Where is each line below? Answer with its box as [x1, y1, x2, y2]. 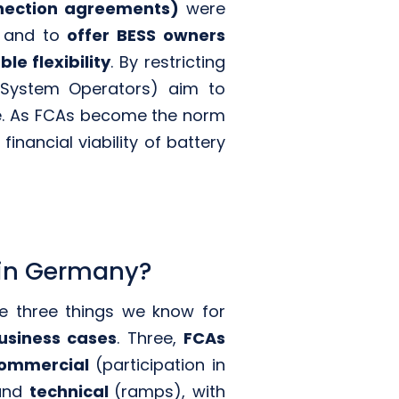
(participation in [95, 353, 225, 376]
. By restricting [110, 51, 225, 74]
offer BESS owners [67, 24, 225, 47]
